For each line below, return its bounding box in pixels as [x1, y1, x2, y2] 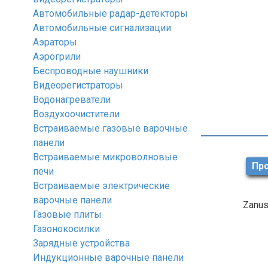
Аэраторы [33, 36, 77, 48]
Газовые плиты [33, 209, 102, 220]
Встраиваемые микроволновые [33, 151, 178, 163]
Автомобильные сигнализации [33, 22, 171, 33]
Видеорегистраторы [33, 80, 123, 91]
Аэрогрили [33, 51, 81, 62]
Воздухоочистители [33, 108, 120, 120]
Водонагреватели [33, 94, 111, 105]
